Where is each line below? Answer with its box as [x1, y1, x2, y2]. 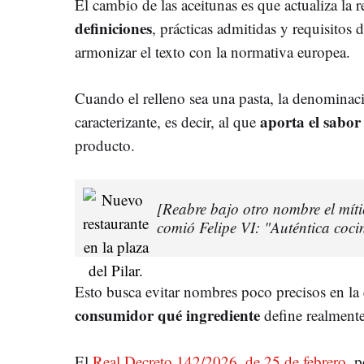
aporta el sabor [260, 110, 361, 132]
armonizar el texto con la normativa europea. [75, 41, 350, 62]
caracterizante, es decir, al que [75, 110, 260, 132]
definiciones [75, 16, 152, 39]
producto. [75, 134, 135, 155]
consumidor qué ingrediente [75, 303, 260, 326]
